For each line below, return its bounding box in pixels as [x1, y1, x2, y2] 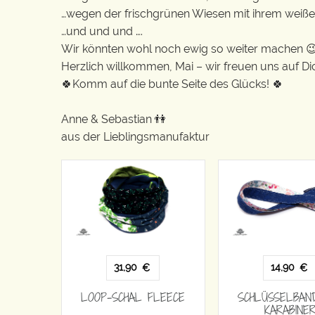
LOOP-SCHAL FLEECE [81, 288, 186, 306]
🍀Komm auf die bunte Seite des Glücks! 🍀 [61, 77, 283, 91]
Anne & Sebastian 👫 [61, 112, 166, 126]
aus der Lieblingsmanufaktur [61, 129, 210, 143]
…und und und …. [61, 24, 143, 38]
